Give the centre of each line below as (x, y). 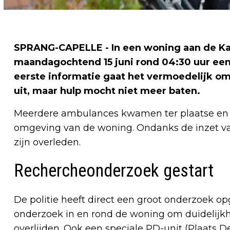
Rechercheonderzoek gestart (114, 171)
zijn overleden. (47, 142)
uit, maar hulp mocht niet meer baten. (107, 91)
